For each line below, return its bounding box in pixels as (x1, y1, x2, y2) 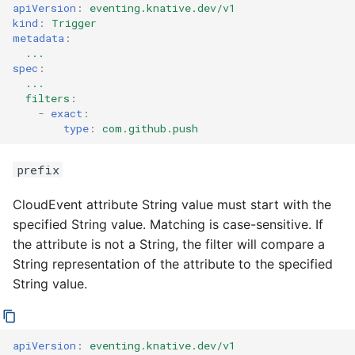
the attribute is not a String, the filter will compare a (13, 236, 325, 252)
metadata (13, 30, 64, 45)
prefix (16, 162, 59, 177)
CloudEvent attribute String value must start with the (13, 197, 331, 212)
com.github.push (102, 120, 198, 136)
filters (25, 90, 70, 105)
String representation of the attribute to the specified (13, 256, 333, 272)
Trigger (52, 15, 97, 30)
